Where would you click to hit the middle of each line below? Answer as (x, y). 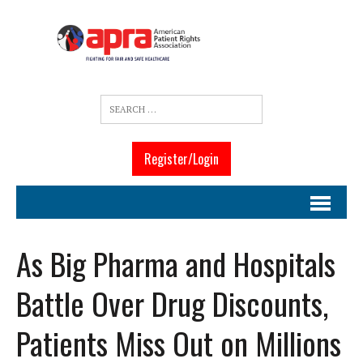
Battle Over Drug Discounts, (172, 303)
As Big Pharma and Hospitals (176, 264)
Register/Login (181, 159)
